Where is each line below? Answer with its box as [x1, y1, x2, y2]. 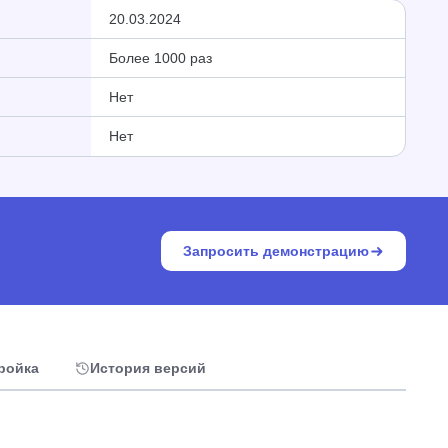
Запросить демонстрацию [183, 243, 369, 259]
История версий [90, 360, 206, 376]
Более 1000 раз [108, 50, 212, 66]
